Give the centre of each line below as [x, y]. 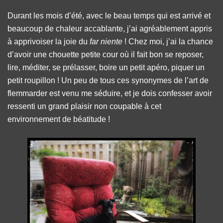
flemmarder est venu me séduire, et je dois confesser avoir [110, 93]
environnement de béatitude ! [59, 119]
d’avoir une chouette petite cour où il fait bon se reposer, [106, 55]
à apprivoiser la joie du [49, 42]
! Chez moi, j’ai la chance [168, 42]
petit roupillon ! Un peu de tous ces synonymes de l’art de [108, 80]
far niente [106, 42]
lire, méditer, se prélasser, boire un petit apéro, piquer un [106, 67]
